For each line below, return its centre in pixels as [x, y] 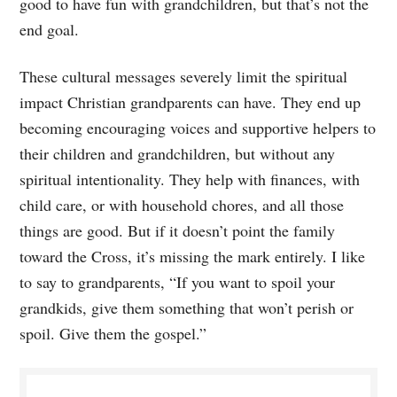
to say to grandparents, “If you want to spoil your [178, 281]
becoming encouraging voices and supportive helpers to [198, 127]
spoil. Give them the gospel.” [113, 333]
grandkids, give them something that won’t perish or [187, 307]
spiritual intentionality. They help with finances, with [190, 179]
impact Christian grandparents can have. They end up [191, 101]
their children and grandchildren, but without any [178, 153]
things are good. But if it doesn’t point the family [178, 230]
